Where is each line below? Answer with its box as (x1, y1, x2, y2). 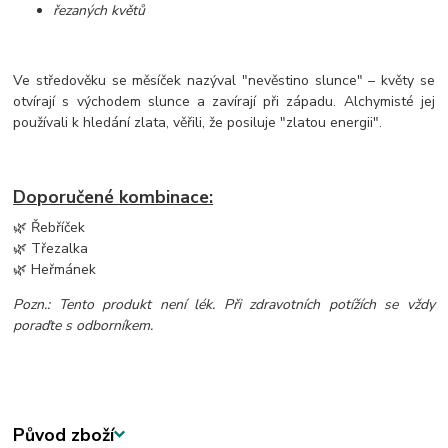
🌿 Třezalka (13, 238, 89, 258)
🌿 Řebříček (13, 217, 86, 237)
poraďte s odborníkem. (13, 315, 154, 335)
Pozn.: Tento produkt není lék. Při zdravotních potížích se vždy (13, 294, 435, 314)
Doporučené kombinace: (13, 184, 214, 209)
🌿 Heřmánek (13, 259, 97, 279)
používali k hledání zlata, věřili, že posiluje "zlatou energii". (13, 113, 383, 133)
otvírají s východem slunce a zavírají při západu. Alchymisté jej (13, 92, 435, 112)
